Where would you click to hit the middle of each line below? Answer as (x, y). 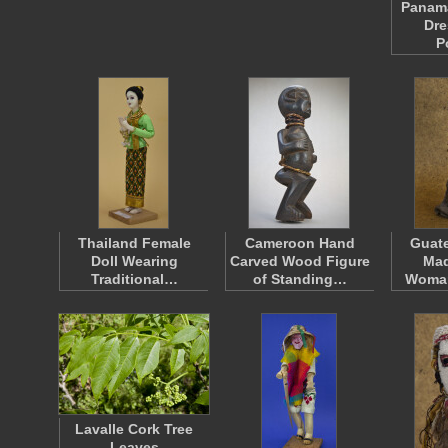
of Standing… (300, 279)
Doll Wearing (134, 261)
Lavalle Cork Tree (134, 429)
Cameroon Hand (300, 243)
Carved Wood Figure (300, 261)
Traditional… (134, 279)
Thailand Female (134, 243)
